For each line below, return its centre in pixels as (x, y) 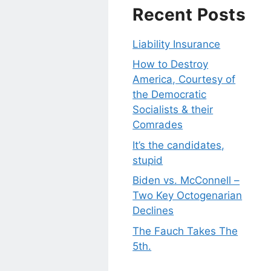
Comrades (158, 125)
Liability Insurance (177, 44)
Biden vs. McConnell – (186, 181)
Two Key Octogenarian (188, 196)
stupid (148, 160)
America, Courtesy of (184, 80)
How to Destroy (171, 64)
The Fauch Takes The (185, 231)
